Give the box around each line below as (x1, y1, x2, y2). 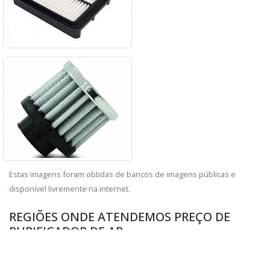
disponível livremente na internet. (9, 183, 130, 195)
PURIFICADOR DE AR (9, 223, 123, 240)
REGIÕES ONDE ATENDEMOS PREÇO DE (9, 209, 230, 225)
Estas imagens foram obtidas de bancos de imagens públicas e (9, 169, 236, 180)
